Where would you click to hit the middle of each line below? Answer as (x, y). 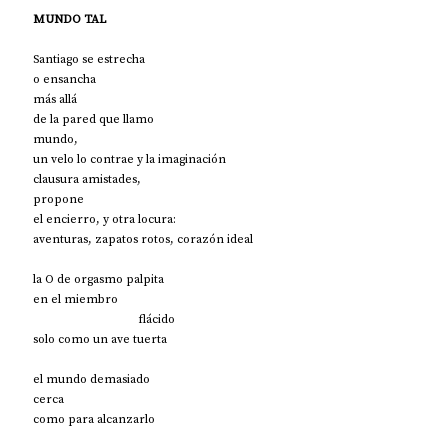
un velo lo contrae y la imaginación (129, 158)
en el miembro (75, 298)
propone (58, 198)
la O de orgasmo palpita (98, 278)
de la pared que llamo (93, 118)
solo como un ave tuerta (100, 338)
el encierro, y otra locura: (104, 218)
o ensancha (64, 78)
